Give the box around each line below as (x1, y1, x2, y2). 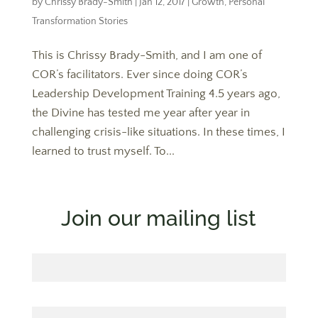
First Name (133, 240, 184, 251)
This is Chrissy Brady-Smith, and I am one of (31, 49, 262, 62)
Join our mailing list (61, 206, 257, 231)
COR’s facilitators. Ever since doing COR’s (31, 68, 248, 81)
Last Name (134, 292, 184, 305)
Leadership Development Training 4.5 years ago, (31, 87, 280, 100)
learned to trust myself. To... (31, 145, 175, 158)
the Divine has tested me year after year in (31, 106, 250, 119)
